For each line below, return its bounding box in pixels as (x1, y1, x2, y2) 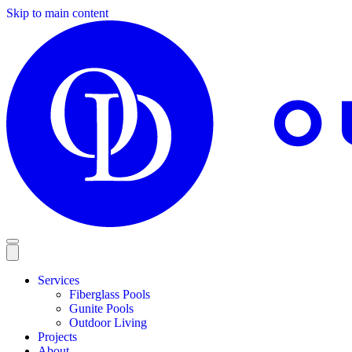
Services (38, 273, 79, 288)
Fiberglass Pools (69, 288, 150, 302)
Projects (38, 330, 77, 344)
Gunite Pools (69, 302, 134, 316)
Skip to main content (6, 6, 108, 20)
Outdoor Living (69, 316, 147, 330)
